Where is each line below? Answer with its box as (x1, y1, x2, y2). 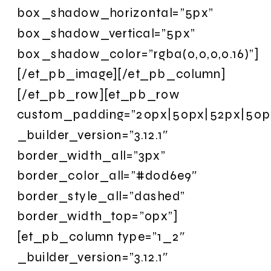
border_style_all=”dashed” (17, 188, 186, 203)
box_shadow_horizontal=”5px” (17, 5, 214, 21)
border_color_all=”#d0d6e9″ (17, 168, 198, 183)
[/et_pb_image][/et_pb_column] (17, 66, 226, 82)
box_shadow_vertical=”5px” (17, 25, 196, 41)
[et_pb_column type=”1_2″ (17, 228, 186, 244)
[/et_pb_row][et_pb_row (17, 86, 180, 102)
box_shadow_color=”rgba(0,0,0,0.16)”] (17, 45, 260, 61)
